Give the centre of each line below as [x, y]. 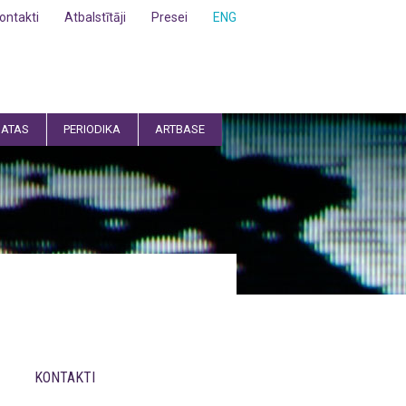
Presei [169, 17]
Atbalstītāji [95, 17]
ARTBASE [180, 129]
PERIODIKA [92, 129]
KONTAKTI [65, 378]
